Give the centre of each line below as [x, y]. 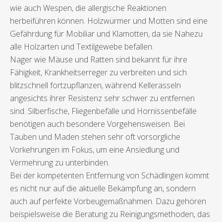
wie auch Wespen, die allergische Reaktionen [88, 8]
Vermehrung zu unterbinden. [60, 163]
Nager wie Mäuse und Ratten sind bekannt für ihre [99, 60]
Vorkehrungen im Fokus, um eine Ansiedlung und [95, 150]
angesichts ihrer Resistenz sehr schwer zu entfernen [102, 98]
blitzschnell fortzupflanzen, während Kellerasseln [95, 85]
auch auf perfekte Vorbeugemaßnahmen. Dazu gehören [108, 201]
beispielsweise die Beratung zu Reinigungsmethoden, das [110, 214]
